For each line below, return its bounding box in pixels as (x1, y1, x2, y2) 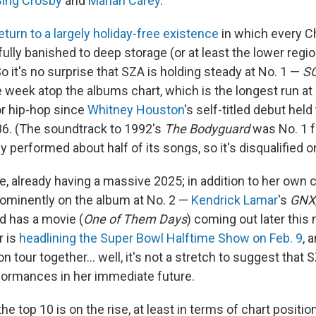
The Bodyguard (164, 121, 250, 137)
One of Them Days (83, 212, 187, 227)
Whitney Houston (87, 102, 184, 118)
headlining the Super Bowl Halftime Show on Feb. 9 (19, 231, 303, 246)
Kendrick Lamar (191, 193, 278, 208)
